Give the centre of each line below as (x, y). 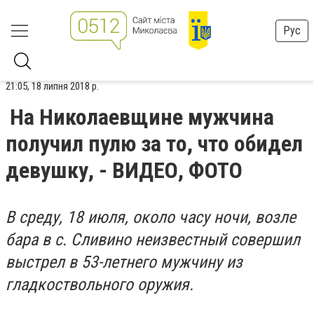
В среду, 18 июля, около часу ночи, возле (151, 217)
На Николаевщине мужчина (142, 117)
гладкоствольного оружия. (100, 285)
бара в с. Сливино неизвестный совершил (153, 240)
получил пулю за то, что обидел (154, 144)
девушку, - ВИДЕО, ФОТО (124, 170)
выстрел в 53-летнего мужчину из (124, 262)
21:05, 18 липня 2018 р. (52, 86)
